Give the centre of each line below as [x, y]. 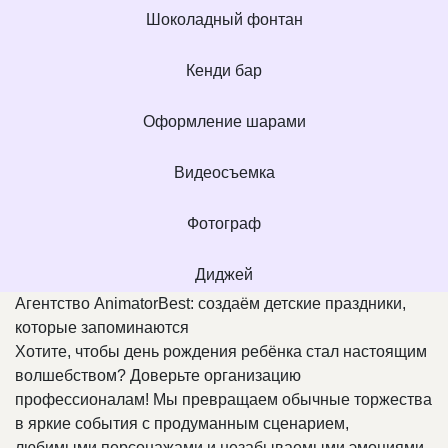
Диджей [224, 275]
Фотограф [224, 224]
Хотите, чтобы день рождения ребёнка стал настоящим [221, 352]
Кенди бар [224, 71]
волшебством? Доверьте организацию [158, 376]
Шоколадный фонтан [224, 20]
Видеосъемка [224, 173]
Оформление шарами [224, 122]
